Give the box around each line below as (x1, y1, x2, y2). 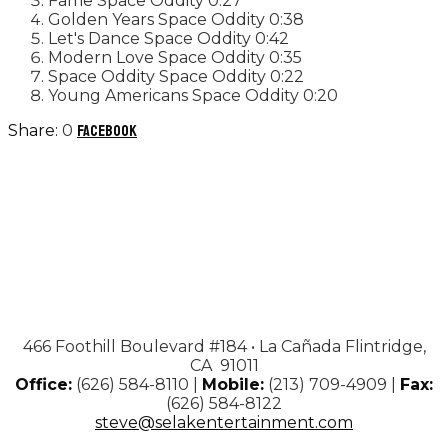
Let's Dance (48, 28, 140, 48)
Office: (15, 374, 72, 394)
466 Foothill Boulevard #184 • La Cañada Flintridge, (22, 336, 426, 356)
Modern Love (48, 47, 154, 67)
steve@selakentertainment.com (95, 412, 353, 432)
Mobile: (202, 374, 264, 394)
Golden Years (48, 9, 154, 29)
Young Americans (48, 85, 188, 105)
